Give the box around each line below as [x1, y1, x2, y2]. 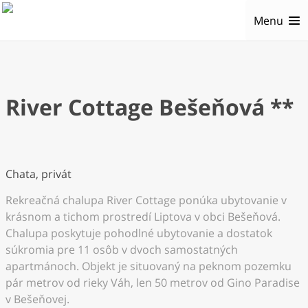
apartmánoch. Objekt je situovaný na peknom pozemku [5, 258, 291, 274]
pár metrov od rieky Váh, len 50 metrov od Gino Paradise [5, 275, 300, 290]
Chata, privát [5, 166, 71, 181]
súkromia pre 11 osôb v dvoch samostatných [5, 242, 238, 257]
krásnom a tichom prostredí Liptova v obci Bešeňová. [5, 209, 280, 224]
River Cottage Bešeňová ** [5, 92, 294, 122]
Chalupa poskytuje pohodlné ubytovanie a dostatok [5, 225, 272, 241]
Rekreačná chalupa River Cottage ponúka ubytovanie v [5, 192, 287, 208]
